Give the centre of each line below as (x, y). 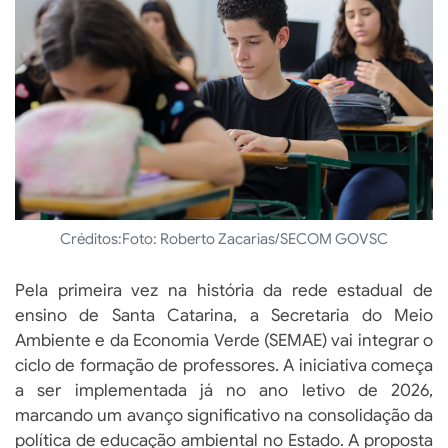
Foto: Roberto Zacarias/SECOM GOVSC (255, 239)
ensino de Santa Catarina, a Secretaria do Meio (224, 316)
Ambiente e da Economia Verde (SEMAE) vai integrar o (224, 341)
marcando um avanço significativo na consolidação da (224, 416)
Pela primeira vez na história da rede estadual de (224, 291)
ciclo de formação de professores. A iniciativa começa (224, 366)
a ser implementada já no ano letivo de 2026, (224, 391)
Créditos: (91, 239)
